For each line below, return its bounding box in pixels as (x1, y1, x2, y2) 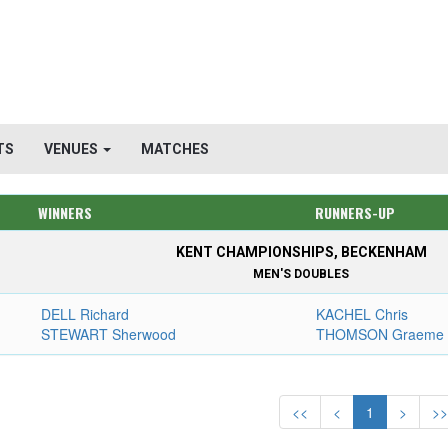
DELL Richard (41, 304, 130, 324)
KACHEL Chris (316, 304, 409, 324)
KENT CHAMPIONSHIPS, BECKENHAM (175, 244, 427, 260)
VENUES (44, 141, 101, 157)
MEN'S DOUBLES (253, 267, 350, 281)
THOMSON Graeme (316, 324, 445, 344)
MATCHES (141, 141, 209, 157)
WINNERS (37, 202, 92, 223)
